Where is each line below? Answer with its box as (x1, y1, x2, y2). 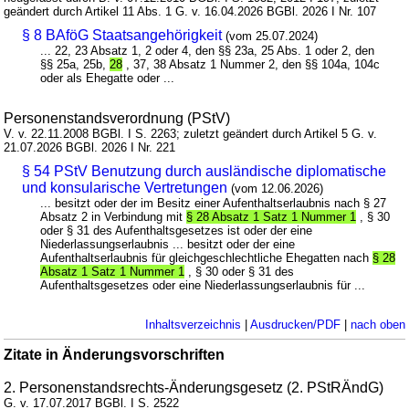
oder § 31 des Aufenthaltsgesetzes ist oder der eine (40, 223, 313, 237)
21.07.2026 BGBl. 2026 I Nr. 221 (4, 140, 176, 154)
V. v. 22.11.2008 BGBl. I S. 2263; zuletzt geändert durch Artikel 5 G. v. (4, 126, 378, 141)
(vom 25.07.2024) (225, 28, 319, 43)
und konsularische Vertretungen (22, 179, 228, 195)
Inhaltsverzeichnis (144, 317, 241, 331)
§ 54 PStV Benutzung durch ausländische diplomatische (22, 163, 387, 179)
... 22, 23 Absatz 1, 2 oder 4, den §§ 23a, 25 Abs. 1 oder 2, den (40, 43, 375, 58)
